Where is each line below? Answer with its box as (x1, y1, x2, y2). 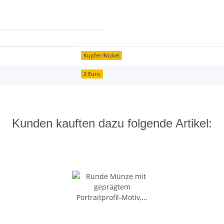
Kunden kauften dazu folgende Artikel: (12, 116, 212, 130)
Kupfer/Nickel (83, 51, 120, 59)
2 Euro (83, 70, 101, 77)
